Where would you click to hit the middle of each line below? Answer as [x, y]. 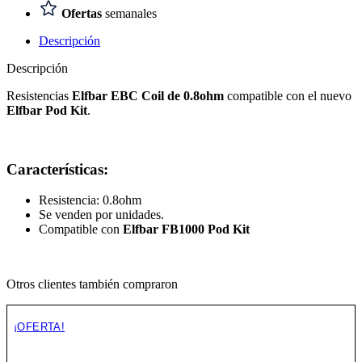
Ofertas [82, 13]
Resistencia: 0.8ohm [90, 200]
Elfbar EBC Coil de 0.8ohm [148, 96]
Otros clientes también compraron [92, 284]
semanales [129, 13]
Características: [57, 169]
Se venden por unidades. [101, 215]
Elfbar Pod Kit [47, 110]
